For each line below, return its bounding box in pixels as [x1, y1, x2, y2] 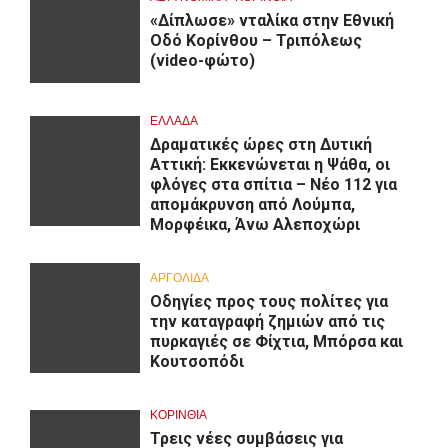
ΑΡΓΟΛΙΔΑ [150, 269, 209, 285]
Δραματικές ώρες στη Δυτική [150, 134, 372, 154]
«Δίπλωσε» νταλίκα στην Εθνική [150, 11, 394, 31]
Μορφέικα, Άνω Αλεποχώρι [150, 214, 360, 234]
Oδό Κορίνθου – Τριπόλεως [150, 31, 362, 51]
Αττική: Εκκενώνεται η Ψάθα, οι [150, 154, 390, 174]
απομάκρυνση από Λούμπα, [150, 194, 355, 214]
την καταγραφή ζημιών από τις [150, 311, 385, 331]
